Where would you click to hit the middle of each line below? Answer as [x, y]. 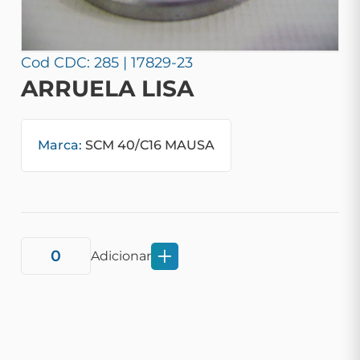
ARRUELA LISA [107, 88]
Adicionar [121, 256]
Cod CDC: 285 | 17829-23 [107, 63]
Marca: [60, 145]
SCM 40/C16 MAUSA [148, 145]
